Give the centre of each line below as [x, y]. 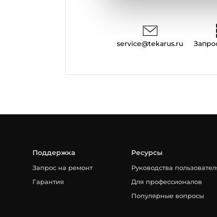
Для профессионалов [167, 182]
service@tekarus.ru [150, 43]
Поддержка [54, 153]
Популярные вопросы [168, 196]
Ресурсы [147, 153]
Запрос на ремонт [63, 168]
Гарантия [48, 182]
